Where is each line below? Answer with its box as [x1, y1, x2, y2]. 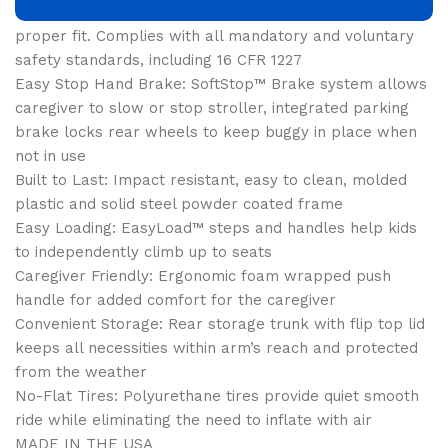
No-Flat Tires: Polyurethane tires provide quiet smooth [15, 386, 419, 405]
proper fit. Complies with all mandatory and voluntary [15, 26, 414, 45]
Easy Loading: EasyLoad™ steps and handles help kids [15, 218, 417, 237]
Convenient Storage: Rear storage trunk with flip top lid [15, 314, 425, 333]
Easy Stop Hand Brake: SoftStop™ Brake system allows [15, 74, 427, 93]
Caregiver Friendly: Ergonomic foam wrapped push [15, 266, 391, 285]
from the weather [15, 362, 147, 381]
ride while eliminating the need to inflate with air [15, 410, 372, 429]
